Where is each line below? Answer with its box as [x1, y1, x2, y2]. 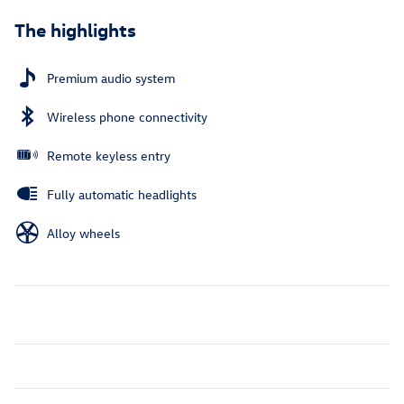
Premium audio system [47, 69, 175, 87]
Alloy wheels [47, 224, 120, 242]
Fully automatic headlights [47, 185, 197, 203]
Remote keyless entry [47, 146, 170, 164]
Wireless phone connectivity [47, 107, 207, 125]
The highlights [14, 16, 136, 41]
